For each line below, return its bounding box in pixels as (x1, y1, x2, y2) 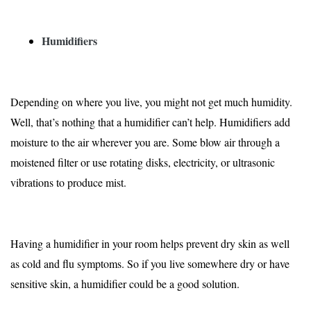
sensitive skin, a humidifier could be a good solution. (10, 276, 239, 292)
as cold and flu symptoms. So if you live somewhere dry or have (10, 256, 289, 271)
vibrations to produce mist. (10, 175, 130, 190)
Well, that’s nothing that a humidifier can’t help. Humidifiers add (10, 115, 290, 130)
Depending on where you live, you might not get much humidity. (10, 94, 292, 110)
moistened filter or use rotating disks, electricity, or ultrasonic (10, 155, 275, 170)
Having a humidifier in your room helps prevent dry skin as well (10, 236, 289, 251)
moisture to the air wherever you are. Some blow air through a (10, 135, 280, 150)
